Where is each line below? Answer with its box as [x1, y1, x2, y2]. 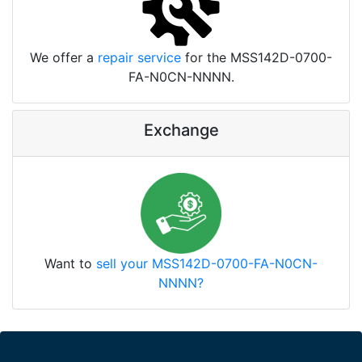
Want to [44, 255, 96, 271]
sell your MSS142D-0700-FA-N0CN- [96, 255, 318, 271]
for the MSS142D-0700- [181, 48, 332, 65]
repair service [98, 48, 181, 65]
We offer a [30, 48, 98, 65]
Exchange [143, 120, 219, 140]
